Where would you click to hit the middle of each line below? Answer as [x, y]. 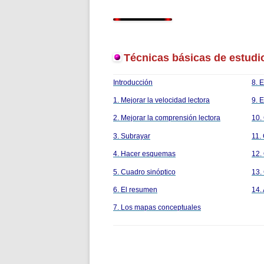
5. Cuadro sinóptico [144, 172]
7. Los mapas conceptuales [157, 208]
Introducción [133, 82]
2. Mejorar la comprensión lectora [167, 118]
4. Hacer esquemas [144, 154]
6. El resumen [135, 190]
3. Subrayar [132, 136]
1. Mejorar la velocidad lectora [161, 100]
